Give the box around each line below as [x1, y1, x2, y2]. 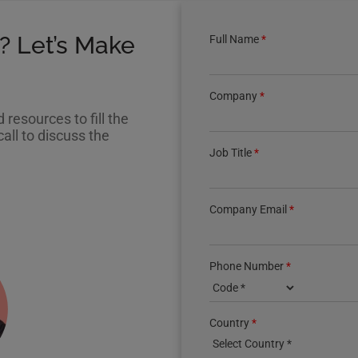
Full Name [209, 32, 262, 46]
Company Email [209, 202, 290, 217]
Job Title [209, 145, 255, 160]
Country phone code [209, 272, 309, 287]
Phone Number [209, 259, 287, 273]
